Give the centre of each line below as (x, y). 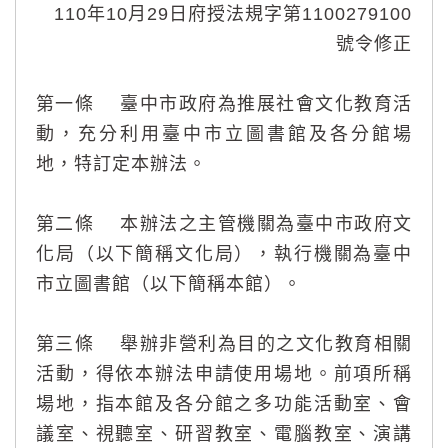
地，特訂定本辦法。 (121, 164)
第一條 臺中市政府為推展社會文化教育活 (224, 104)
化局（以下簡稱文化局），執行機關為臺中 (224, 254)
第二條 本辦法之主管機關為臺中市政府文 (224, 224)
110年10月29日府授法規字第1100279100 (233, 14)
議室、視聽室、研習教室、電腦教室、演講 (224, 434)
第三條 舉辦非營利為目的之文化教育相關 (224, 344)
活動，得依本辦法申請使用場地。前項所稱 (224, 374)
